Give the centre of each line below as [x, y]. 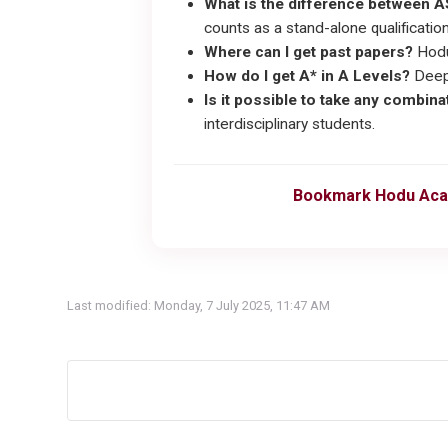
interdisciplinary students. [289, 124]
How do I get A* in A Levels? [307, 76]
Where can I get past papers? [308, 52]
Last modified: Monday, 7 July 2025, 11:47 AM [198, 306]
